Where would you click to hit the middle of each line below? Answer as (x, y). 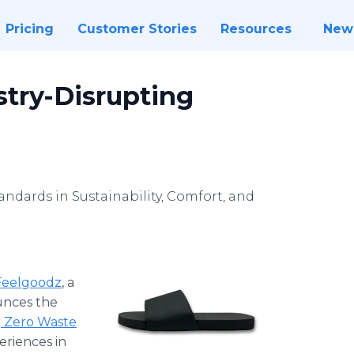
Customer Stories (137, 29)
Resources (256, 29)
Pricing (29, 29)
